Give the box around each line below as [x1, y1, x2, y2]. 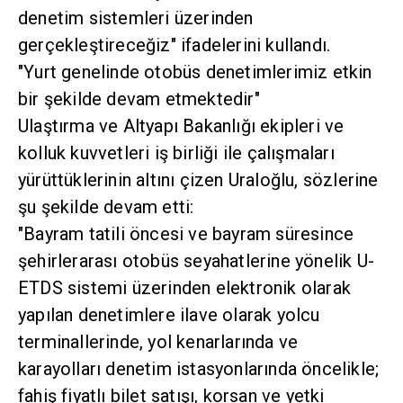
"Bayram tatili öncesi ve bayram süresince [18, 223, 354, 246]
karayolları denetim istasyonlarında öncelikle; [18, 358, 380, 381]
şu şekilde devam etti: [18, 196, 194, 219]
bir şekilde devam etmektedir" [18, 88, 260, 111]
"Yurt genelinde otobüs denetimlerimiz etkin [18, 61, 372, 84]
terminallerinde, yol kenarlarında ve [18, 331, 299, 354]
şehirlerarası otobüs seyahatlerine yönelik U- [18, 250, 375, 273]
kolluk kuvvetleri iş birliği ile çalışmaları [18, 142, 335, 165]
